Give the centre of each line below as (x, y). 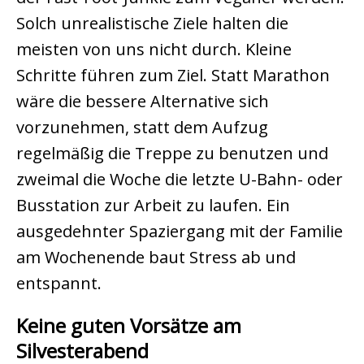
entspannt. (59, 284)
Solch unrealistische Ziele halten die (152, 24)
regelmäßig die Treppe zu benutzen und (172, 154)
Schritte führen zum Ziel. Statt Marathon (173, 76)
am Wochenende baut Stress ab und (156, 258)
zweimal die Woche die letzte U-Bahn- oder (180, 180)
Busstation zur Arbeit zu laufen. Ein (153, 206)
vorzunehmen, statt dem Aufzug (142, 128)
